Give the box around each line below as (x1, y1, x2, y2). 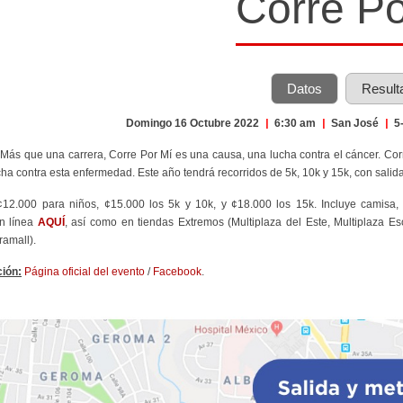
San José (328, 116, 381, 130)
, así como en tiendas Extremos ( (64, 215, 232, 228)
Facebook (153, 264, 201, 278)
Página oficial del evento (24, 264, 145, 278)
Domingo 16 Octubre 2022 (126, 116, 262, 130)
